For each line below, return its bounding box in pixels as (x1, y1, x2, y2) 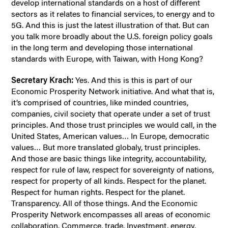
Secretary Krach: (11, 75, 74, 85)
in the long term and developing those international (11, 42, 193, 52)
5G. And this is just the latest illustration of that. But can (11, 20, 210, 30)
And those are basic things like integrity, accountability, (11, 153, 207, 163)
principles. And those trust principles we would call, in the (11, 120, 217, 130)
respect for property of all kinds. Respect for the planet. (11, 176, 207, 186)
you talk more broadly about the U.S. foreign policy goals (11, 31, 213, 41)
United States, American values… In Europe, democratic (11, 131, 210, 141)
